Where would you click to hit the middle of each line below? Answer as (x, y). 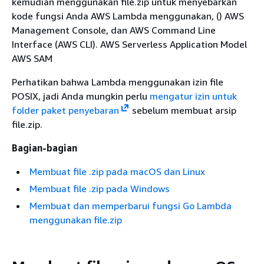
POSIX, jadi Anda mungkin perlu (81, 96)
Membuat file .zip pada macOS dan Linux (117, 171)
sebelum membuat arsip (183, 110)
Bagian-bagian (44, 148)
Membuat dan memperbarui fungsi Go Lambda (131, 206)
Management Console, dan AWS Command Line (114, 30)
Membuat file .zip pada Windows (100, 189)
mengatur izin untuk (193, 96)
